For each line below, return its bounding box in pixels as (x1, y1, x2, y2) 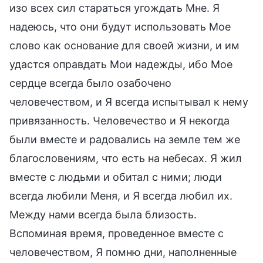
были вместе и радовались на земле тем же (9, 133, 240, 146)
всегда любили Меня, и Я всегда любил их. (9, 189, 232, 202)
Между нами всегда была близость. (9, 208, 197, 221)
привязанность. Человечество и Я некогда (9, 114, 230, 127)
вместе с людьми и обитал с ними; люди (9, 170, 222, 183)
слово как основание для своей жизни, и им (9, 39, 240, 52)
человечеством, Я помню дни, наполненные (9, 245, 237, 258)
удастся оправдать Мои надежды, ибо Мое (9, 58, 232, 70)
